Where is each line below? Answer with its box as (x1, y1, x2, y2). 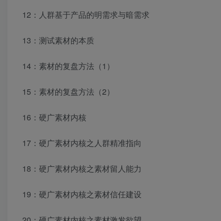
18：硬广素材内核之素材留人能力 (22, 163, 142, 175)
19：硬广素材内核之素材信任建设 (22, 188, 142, 200)
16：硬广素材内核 (22, 111, 86, 123)
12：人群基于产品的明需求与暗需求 (22, 9, 149, 21)
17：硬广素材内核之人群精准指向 (22, 137, 142, 149)
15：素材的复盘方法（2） (22, 86, 114, 98)
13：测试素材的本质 (22, 35, 94, 46)
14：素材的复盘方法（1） (22, 60, 114, 72)
